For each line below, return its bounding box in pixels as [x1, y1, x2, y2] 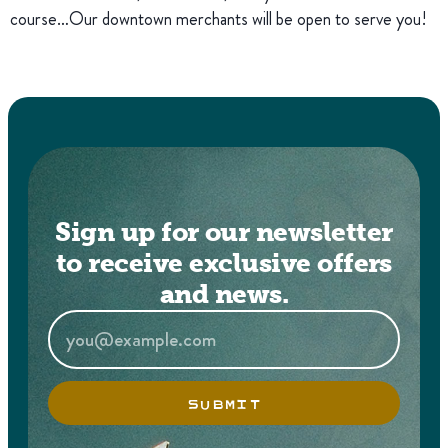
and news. [159, 279, 289, 309]
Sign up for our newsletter [55, 217, 393, 247]
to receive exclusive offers [56, 248, 392, 278]
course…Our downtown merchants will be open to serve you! [10, 6, 435, 32]
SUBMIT [186, 391, 262, 415]
